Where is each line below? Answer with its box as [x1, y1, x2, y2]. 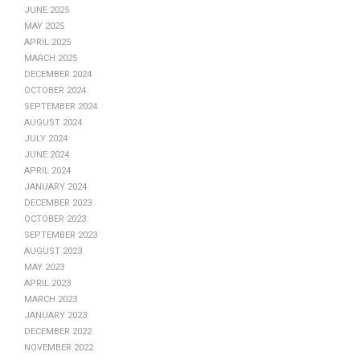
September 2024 [24, 96, 97, 112]
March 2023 [24, 289, 77, 305]
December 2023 [24, 193, 92, 209]
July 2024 [24, 129, 67, 145]
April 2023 [24, 273, 71, 289]
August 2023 [24, 241, 82, 257]
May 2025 [24, 16, 64, 32]
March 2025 [24, 48, 77, 64]
